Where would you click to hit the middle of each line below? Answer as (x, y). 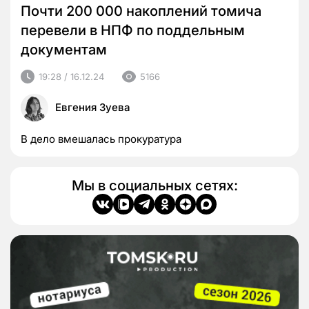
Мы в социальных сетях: (154, 186)
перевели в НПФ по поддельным (133, 31)
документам (64, 50)
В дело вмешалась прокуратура (101, 139)
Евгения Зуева (93, 108)
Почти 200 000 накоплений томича (141, 11)
